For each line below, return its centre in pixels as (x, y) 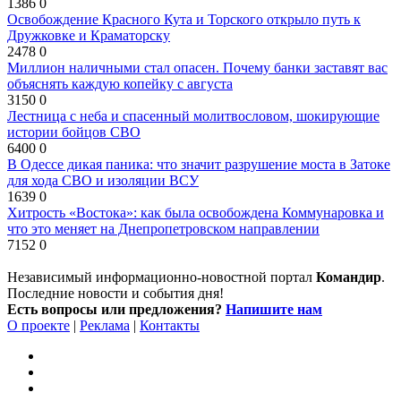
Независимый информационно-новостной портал (162, 277)
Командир (349, 277)
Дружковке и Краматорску (89, 35)
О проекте (38, 325)
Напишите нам (274, 309)
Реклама (105, 325)
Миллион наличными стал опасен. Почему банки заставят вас (197, 67)
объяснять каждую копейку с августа (120, 83)
